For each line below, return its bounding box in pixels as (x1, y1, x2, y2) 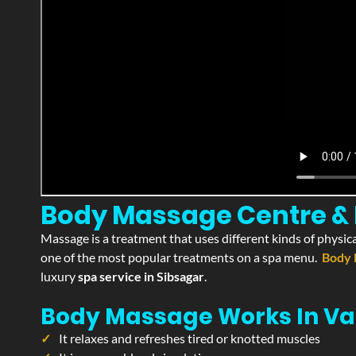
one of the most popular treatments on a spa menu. (41, 250, 322, 265)
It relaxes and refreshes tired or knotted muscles (59, 331, 320, 346)
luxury (41, 269, 78, 284)
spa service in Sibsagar (78, 269, 204, 284)
